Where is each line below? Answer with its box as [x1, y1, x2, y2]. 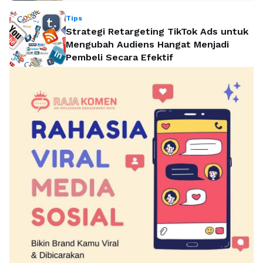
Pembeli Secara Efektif [66, 52, 173, 63]
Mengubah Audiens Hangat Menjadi [66, 39, 229, 50]
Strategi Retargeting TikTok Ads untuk [66, 26, 248, 38]
